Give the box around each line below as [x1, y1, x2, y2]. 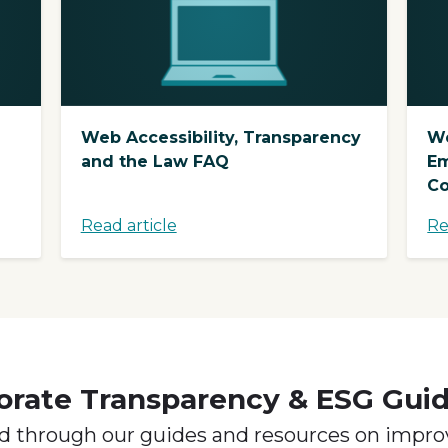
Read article [80, 215, 177, 235]
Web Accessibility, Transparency [80, 127, 361, 147]
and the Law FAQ [80, 151, 229, 171]
